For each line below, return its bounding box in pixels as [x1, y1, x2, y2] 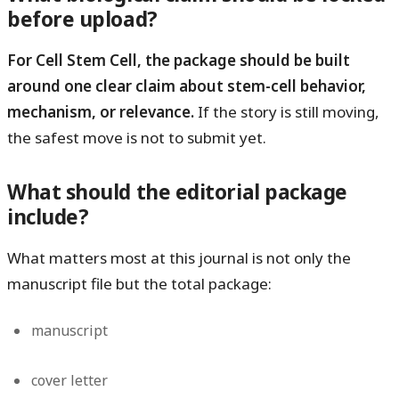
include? [7, 203, 89, 232]
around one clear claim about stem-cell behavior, [7, 76, 366, 97]
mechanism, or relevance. [7, 102, 194, 123]
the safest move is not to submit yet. [7, 127, 266, 149]
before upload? [7, 5, 158, 34]
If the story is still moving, [194, 102, 379, 123]
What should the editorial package [7, 178, 348, 207]
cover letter [31, 370, 109, 391]
